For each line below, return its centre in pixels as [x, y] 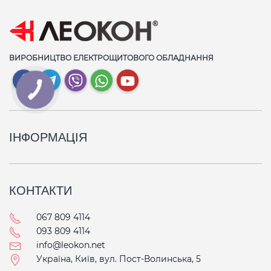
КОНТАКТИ [41, 190]
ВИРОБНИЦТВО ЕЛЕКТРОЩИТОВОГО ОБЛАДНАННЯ [111, 58]
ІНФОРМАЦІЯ [48, 137]
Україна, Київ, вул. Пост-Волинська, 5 [119, 259]
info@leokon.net [71, 245]
